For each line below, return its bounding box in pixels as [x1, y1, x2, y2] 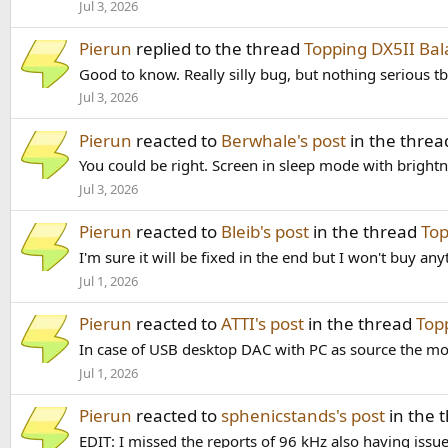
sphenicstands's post [221, 404, 385, 428]
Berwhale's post [221, 128, 346, 152]
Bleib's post [221, 220, 309, 244]
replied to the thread [132, 36, 304, 60]
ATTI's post [221, 312, 304, 336]
